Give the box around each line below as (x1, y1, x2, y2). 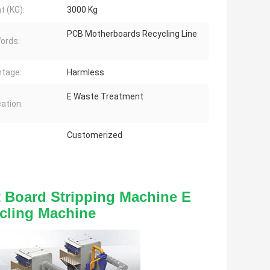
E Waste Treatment (67, 92, 143, 102)
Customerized (67, 130, 122, 140)
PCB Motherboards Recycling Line (67, 29, 197, 39)
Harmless (67, 67, 104, 78)
